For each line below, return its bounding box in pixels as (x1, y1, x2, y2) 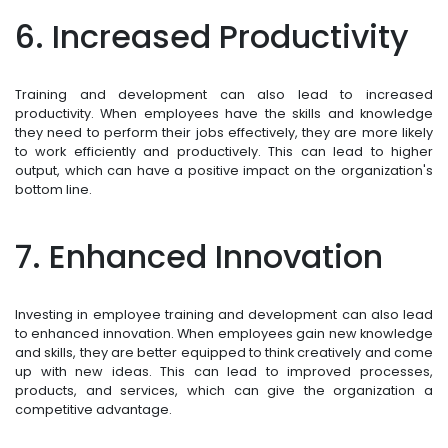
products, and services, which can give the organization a (15, 382, 433, 400)
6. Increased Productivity (15, 14, 409, 60)
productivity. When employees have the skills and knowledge (15, 105, 433, 123)
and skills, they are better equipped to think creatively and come (15, 344, 433, 362)
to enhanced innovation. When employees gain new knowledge (15, 325, 433, 343)
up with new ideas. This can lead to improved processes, (15, 363, 433, 381)
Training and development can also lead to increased (15, 86, 433, 104)
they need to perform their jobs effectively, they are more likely (15, 124, 433, 142)
